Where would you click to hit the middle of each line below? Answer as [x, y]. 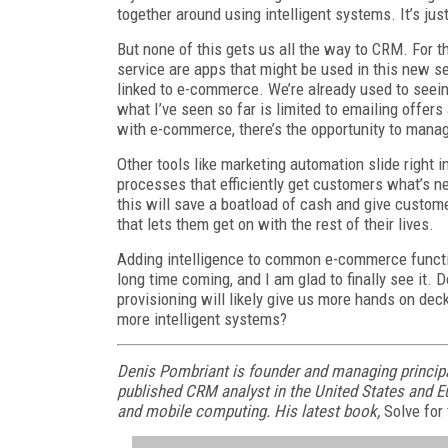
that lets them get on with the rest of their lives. [275, 224]
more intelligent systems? [202, 319]
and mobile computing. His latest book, [250, 411]
